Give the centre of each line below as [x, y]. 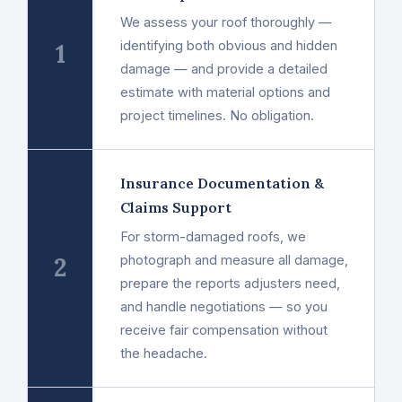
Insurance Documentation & [222, 183]
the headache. [164, 353]
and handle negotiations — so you [224, 306]
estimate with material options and [225, 92]
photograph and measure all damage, [234, 259]
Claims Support [176, 207]
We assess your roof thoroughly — [226, 22]
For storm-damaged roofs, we [213, 236]
